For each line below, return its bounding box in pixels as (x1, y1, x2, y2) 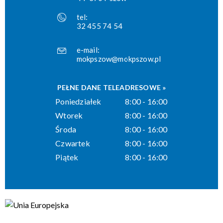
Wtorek (55, 110, 83, 120)
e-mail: (76, 45, 100, 54)
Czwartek (55, 138, 90, 148)
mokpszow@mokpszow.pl (76, 54, 161, 63)
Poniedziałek (55, 96, 102, 106)
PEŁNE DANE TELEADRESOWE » (57, 83, 166, 92)
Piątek (55, 152, 79, 162)
